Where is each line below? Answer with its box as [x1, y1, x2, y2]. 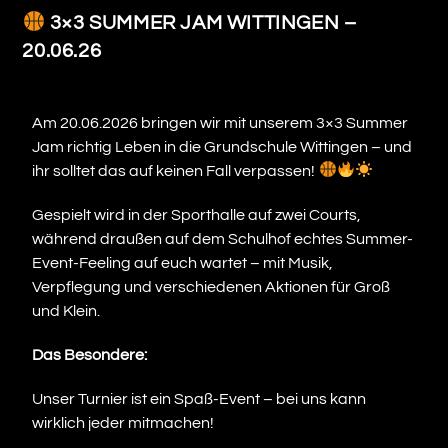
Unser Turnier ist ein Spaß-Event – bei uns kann [32, 390, 367, 407]
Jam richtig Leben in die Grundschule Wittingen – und [32, 138, 413, 155]
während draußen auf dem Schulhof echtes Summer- [32, 230, 414, 247]
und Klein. [32, 302, 101, 319]
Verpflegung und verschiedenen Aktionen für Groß [32, 278, 391, 295]
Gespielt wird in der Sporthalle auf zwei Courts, [32, 206, 362, 223]
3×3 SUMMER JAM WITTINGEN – [45, 12, 357, 33]
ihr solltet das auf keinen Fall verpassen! [32, 162, 319, 179]
